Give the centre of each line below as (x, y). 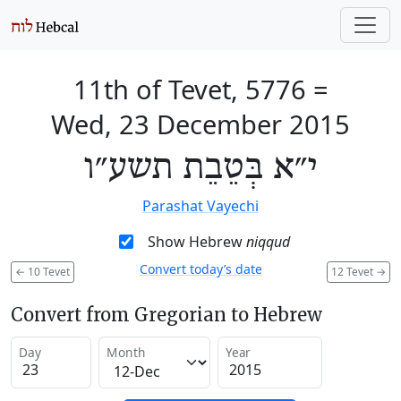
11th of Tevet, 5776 (189, 89)
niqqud (268, 242)
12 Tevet (354, 271)
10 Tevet (47, 271)
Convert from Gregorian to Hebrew (166, 314)
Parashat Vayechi (200, 206)
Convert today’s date (200, 269)
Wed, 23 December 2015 (200, 124)
